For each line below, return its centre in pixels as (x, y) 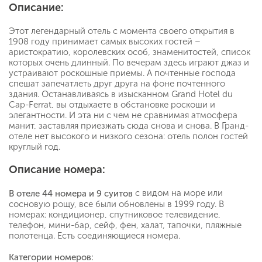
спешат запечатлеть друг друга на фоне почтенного (117, 84)
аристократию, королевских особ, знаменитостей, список (130, 52)
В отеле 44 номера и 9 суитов (71, 194)
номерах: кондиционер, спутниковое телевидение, (115, 215)
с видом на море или (178, 193)
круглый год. (35, 147)
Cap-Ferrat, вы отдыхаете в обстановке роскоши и (112, 105)
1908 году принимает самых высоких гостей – (105, 42)
